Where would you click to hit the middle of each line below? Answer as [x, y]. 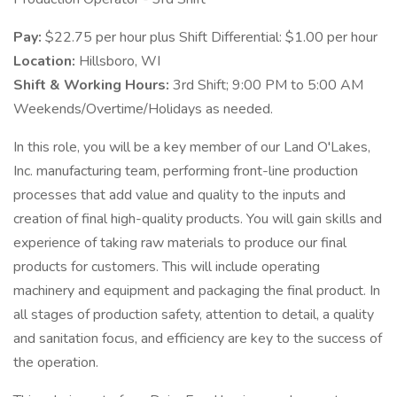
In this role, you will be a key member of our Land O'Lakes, [192, 147]
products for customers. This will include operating [167, 267]
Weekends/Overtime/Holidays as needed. [143, 109]
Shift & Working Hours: [93, 85]
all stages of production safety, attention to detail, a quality [194, 315]
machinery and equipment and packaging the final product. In [197, 291]
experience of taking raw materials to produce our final [180, 243]
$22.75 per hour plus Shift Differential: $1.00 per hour [211, 37]
